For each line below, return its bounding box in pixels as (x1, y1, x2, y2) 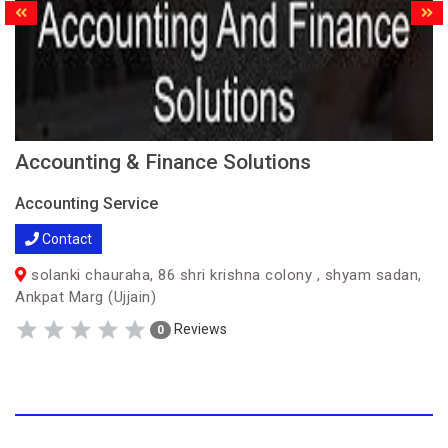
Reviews (171, 320, 227, 337)
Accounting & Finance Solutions (15, 150, 311, 174)
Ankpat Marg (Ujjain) (15, 288, 156, 306)
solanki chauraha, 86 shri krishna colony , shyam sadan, (26, 266, 422, 284)
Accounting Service (15, 194, 158, 213)
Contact (39, 231, 92, 247)
